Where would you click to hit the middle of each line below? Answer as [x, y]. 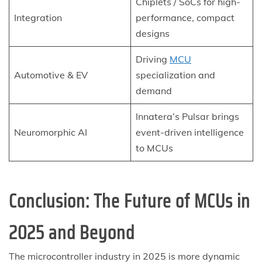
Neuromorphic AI [51, 132]
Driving [153, 59]
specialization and [175, 75]
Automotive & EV [51, 75]
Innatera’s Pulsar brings [187, 116]
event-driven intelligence [190, 132]
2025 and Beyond [72, 232]
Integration [38, 17]
